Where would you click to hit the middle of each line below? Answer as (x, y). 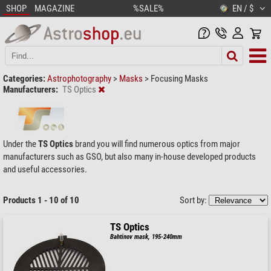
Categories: (24, 78)
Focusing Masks (179, 78)
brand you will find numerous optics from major (157, 144)
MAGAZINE (54, 8)
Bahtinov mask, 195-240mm (146, 237)
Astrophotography (80, 78)
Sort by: (194, 200)
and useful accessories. (45, 169)
